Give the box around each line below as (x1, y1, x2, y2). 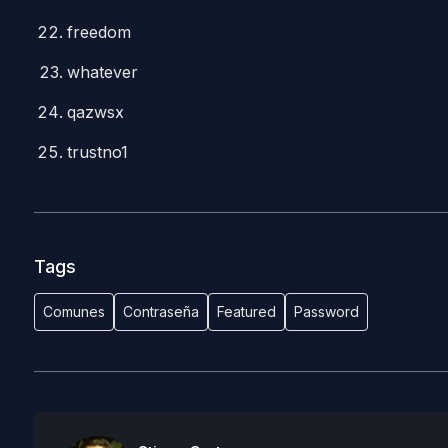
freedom (67, 22, 132, 42)
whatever (67, 62, 139, 82)
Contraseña (122, 303, 199, 320)
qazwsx (67, 102, 125, 122)
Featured (216, 303, 276, 320)
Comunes (42, 303, 105, 320)
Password (293, 303, 359, 320)
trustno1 (67, 142, 129, 162)
